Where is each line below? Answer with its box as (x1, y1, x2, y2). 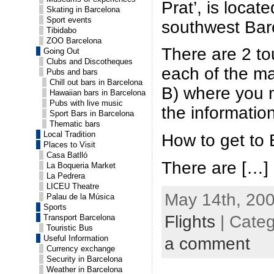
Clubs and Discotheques (46, 57, 133, 66)
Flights (165, 212, 215, 231)
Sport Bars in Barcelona (50, 109, 134, 118)
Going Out (43, 46, 80, 56)
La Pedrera (46, 171, 85, 180)
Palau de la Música (46, 192, 114, 201)
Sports (43, 202, 67, 212)
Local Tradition (43, 130, 95, 139)
